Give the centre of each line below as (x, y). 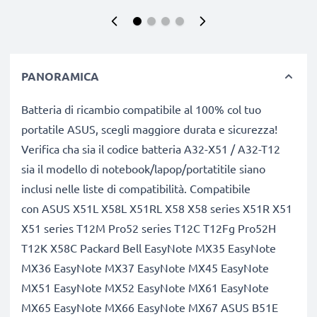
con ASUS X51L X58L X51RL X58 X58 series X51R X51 (157, 208)
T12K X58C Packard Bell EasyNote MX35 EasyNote (149, 248)
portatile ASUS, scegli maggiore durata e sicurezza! (149, 129)
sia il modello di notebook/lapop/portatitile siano (143, 168)
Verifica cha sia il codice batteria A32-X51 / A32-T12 (151, 149)
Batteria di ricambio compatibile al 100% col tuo (141, 109)
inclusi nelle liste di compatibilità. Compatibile (136, 188)
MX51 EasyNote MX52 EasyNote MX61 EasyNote (145, 287)
